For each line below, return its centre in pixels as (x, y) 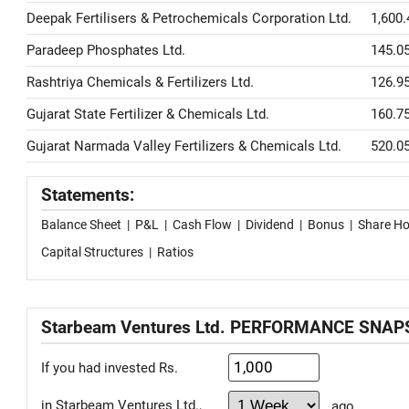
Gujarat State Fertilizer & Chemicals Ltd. (148, 114)
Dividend (270, 225)
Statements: (88, 195)
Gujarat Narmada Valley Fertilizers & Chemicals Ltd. (184, 146)
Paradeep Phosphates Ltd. (106, 50)
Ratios (175, 252)
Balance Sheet (81, 225)
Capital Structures (92, 252)
